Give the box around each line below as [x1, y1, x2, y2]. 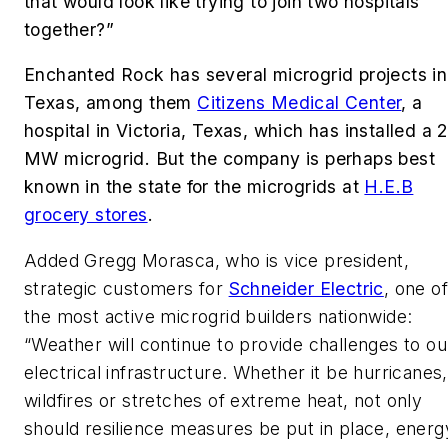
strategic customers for [24, 277, 229, 299]
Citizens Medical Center [197, 92, 402, 114]
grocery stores [24, 204, 148, 226]
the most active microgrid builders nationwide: [24, 305, 413, 327]
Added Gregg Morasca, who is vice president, [24, 249, 410, 271]
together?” [24, 18, 120, 40]
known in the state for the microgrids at [24, 176, 365, 198]
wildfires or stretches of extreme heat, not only [24, 389, 423, 411]
